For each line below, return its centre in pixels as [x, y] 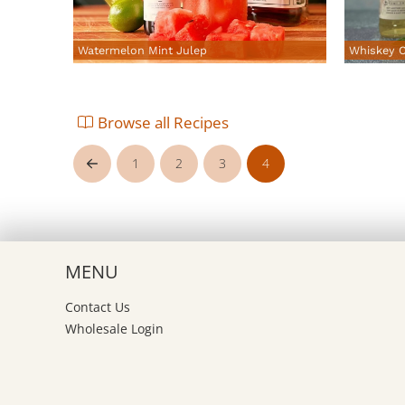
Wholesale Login [115, 328]
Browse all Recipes [164, 122]
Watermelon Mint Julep [142, 51]
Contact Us [98, 306]
